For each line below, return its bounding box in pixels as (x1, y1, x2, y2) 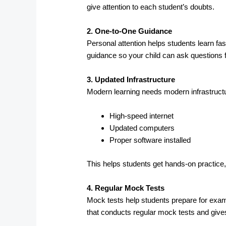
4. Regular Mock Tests (87, 183, 165, 192)
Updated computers (109, 124, 175, 133)
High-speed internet (109, 111, 174, 121)
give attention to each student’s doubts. (87, 3, 215, 12)
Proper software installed (109, 136, 191, 145)
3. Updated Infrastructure (87, 75, 176, 84)
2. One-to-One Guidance (87, 27, 173, 36)
